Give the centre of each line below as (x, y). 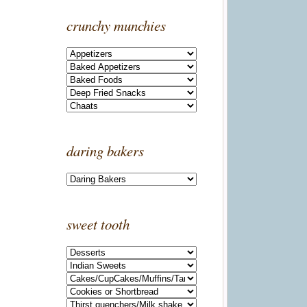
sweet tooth (98, 224)
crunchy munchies (116, 25)
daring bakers (105, 151)
